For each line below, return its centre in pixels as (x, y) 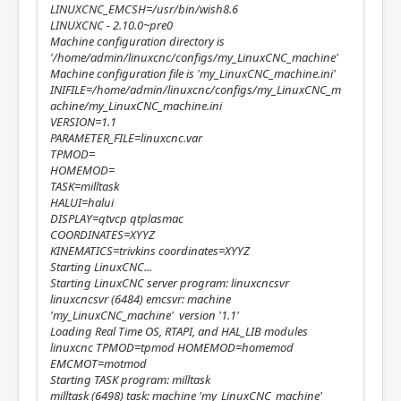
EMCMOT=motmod (98, 363)
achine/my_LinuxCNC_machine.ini (136, 106)
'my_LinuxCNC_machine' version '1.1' (145, 315)
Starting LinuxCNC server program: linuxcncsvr (170, 283)
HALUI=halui (82, 202)
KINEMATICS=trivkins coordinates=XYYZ (150, 251)
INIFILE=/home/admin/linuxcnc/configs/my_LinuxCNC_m (196, 90)
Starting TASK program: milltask (130, 380)
